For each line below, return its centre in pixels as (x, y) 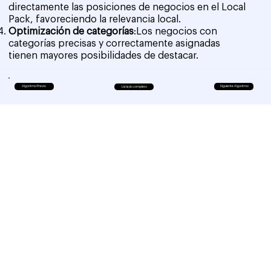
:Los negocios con (176, 31)
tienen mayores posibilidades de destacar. (104, 55)
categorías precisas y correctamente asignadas (115, 43)
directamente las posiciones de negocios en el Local (127, 7)
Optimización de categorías (71, 31)
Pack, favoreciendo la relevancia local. (95, 19)
